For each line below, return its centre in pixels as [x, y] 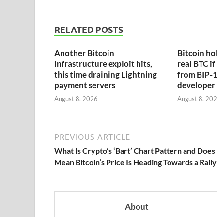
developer [196, 85]
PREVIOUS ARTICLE [92, 137]
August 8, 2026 [76, 99]
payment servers [85, 85]
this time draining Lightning [106, 74]
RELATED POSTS [89, 30]
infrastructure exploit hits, [103, 63]
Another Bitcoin [84, 53]
